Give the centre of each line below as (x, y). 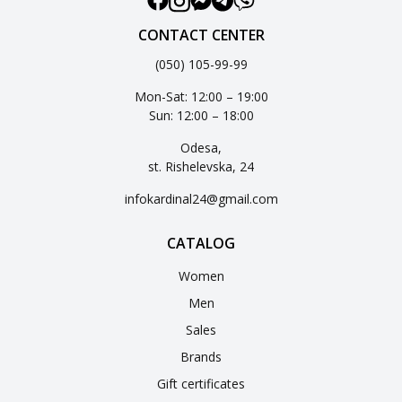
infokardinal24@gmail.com (201, 199)
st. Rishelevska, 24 (201, 167)
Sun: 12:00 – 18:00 (201, 116)
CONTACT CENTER (201, 35)
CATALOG (201, 244)
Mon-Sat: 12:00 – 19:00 (201, 97)
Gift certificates (201, 384)
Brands (201, 357)
